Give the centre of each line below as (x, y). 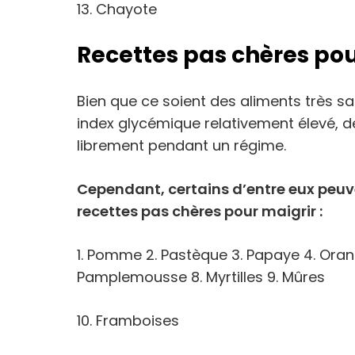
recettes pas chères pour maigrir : (200, 211)
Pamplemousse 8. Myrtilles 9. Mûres (201, 277)
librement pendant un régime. (181, 145)
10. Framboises (128, 321)
